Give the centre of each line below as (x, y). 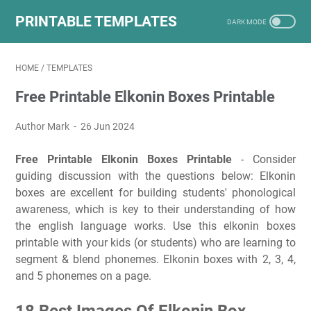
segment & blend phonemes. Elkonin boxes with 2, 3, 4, (155, 259)
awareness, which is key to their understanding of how (155, 209)
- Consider (264, 159)
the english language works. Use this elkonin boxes (155, 226)
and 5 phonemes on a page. (83, 276)
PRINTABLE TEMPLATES (96, 21)
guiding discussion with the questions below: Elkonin (155, 176)
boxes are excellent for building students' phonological (155, 193)
